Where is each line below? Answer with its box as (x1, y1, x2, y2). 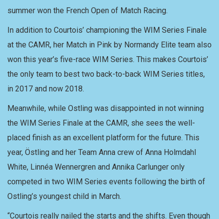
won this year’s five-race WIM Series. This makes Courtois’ (7, 55, 208, 64)
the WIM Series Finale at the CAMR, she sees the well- (7, 118, 195, 128)
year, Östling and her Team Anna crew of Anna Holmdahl (7, 148, 196, 157)
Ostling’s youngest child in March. (7, 192, 121, 201)
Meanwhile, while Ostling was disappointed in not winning (7, 104, 204, 113)
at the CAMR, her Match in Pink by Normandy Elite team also (7, 40, 212, 49)
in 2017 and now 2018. (7, 84, 84, 93)
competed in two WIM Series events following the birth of (7, 177, 205, 186)
